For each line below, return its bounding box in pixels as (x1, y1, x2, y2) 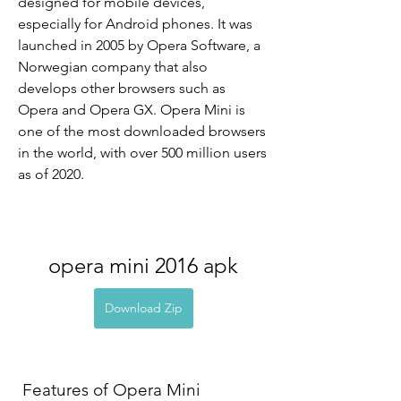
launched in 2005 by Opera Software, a (18, 37, 260, 55)
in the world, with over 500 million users (18, 144, 267, 162)
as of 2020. (18, 166, 84, 183)
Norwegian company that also (18, 58, 208, 76)
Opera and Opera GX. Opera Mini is (18, 101, 245, 119)
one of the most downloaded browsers (18, 123, 266, 141)
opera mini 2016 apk (48, 252, 238, 279)
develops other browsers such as (18, 80, 226, 98)
